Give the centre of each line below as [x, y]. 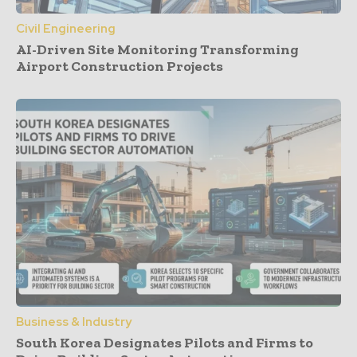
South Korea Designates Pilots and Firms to [165, 343]
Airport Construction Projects [120, 67]
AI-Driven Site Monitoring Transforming [157, 50]
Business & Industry [74, 322]
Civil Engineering [66, 29]
